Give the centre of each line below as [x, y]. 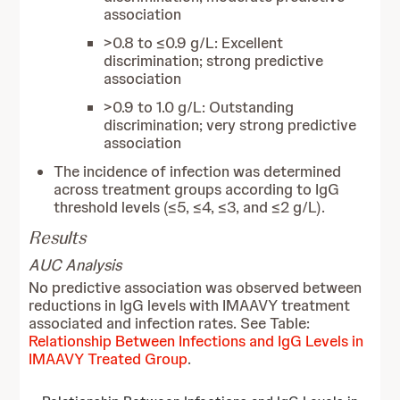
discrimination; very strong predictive [230, 125]
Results [58, 237]
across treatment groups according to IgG [197, 189]
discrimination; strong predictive [214, 61]
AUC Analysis [75, 265]
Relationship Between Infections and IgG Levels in [196, 341]
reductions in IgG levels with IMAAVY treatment [190, 305]
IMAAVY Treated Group [108, 359]
